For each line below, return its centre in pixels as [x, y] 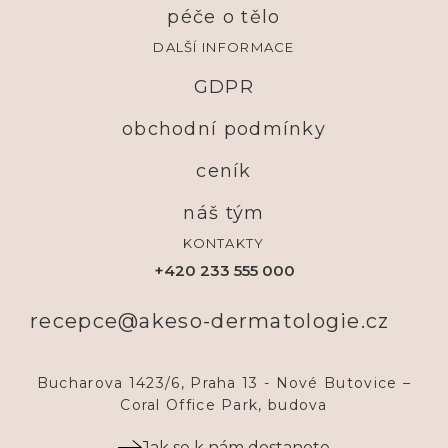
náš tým [224, 212]
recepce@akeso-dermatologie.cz [210, 320]
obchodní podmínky [224, 128]
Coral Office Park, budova [224, 404]
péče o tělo [224, 16]
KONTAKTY [224, 242]
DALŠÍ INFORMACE [224, 46]
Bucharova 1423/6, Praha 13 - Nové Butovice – [224, 382]
